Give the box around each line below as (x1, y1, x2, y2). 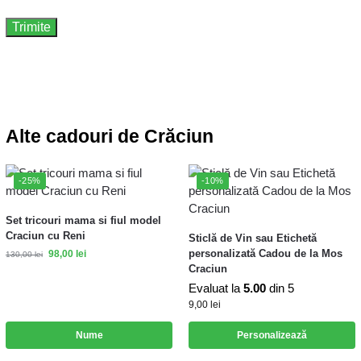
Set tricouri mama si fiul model (6, 214, 161, 227)
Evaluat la (189, 281, 243, 296)
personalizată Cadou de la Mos (189, 247, 342, 260)
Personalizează (237, 330, 307, 342)
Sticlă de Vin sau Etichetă (189, 232, 317, 245)
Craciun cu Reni (6, 230, 85, 243)
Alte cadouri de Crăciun (6, 126, 214, 147)
